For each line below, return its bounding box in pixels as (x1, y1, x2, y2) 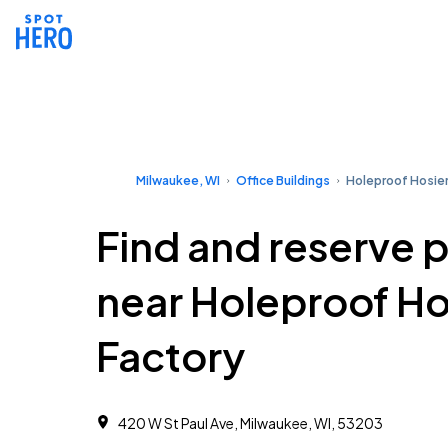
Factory (96, 330, 245, 381)
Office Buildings (236, 173, 330, 188)
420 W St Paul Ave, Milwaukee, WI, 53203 (118, 414, 383, 432)
